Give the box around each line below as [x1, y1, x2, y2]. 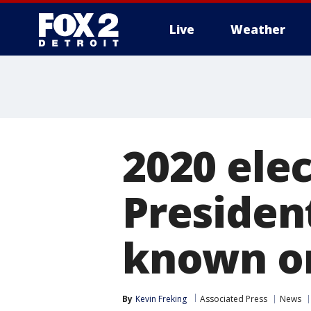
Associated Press [200, 293, 267, 305]
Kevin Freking [135, 293, 187, 305]
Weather [230, 22, 285, 37]
